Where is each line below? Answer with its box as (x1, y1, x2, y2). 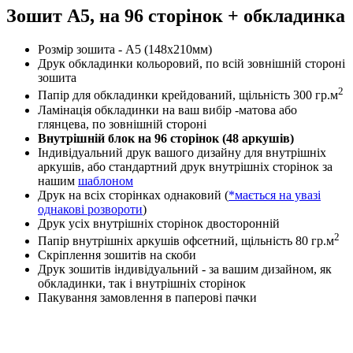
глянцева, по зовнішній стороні (38, 117, 206, 131)
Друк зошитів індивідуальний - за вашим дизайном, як (38, 262, 332, 276)
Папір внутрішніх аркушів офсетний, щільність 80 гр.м (38, 233, 334, 247)
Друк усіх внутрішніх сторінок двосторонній (38, 216, 280, 230)
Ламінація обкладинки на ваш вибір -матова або (38, 102, 297, 117)
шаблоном (78, 173, 133, 188)
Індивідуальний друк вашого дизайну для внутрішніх (38, 145, 326, 159)
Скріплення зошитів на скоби (38, 247, 196, 262)
